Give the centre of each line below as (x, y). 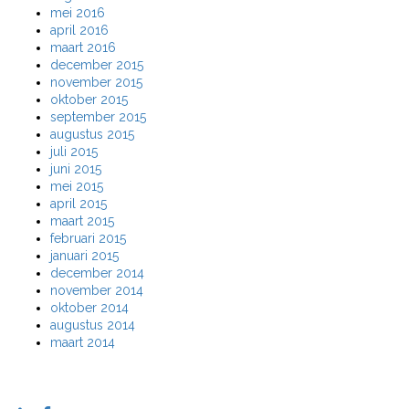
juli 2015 (74, 151)
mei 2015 (77, 186)
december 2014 (97, 273)
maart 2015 (82, 220)
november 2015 (96, 82)
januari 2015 (84, 255)
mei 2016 (78, 12)
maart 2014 (83, 342)
